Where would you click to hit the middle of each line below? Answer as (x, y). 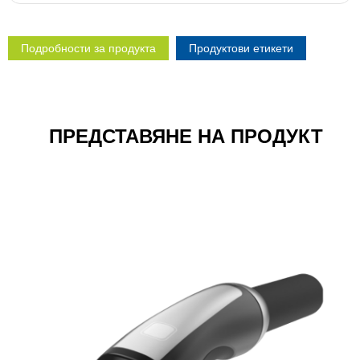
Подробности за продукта (88, 48)
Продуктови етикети (241, 48)
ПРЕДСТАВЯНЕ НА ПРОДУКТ (186, 136)
